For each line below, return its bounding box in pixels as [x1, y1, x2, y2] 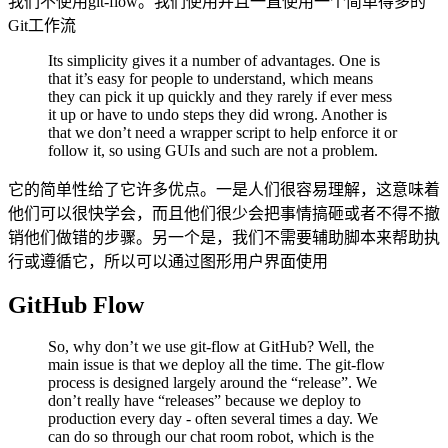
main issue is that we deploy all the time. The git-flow [48, 356, 385, 374]
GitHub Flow [8, 291, 144, 318]
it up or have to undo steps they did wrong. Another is [48, 105, 387, 123]
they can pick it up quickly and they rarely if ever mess [48, 87, 392, 105]
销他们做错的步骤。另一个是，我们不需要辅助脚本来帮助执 [8, 228, 440, 246]
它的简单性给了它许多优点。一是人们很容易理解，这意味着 [8, 180, 440, 198]
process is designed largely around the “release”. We [48, 374, 377, 392]
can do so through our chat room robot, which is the [48, 428, 374, 446]
